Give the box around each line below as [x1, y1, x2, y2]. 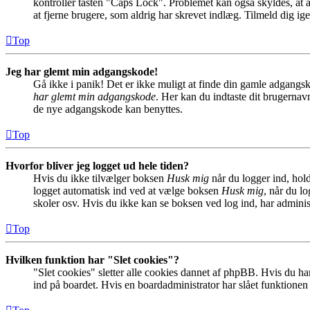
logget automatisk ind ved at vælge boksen [33, 185, 221, 197]
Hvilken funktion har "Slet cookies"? [6, 254, 179, 266]
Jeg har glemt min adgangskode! [6, 66, 158, 78]
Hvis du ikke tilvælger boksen [33, 172, 167, 185]
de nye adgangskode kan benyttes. [33, 103, 183, 116]
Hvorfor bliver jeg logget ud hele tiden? [6, 160, 189, 172]
